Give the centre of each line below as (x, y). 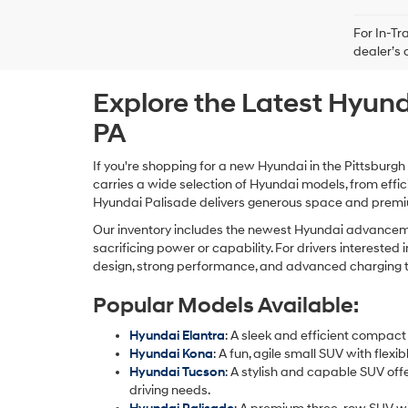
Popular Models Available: (226, 306)
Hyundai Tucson (177, 372)
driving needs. (170, 390)
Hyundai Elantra (177, 336)
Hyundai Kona (171, 354)
